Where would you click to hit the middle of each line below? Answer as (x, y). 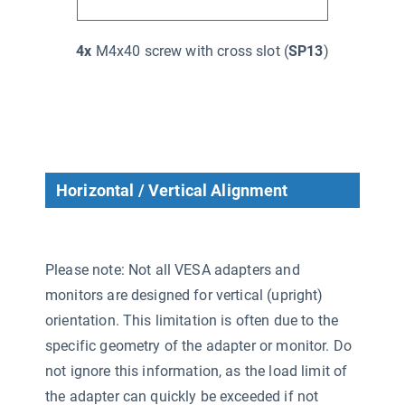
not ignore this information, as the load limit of (197, 371)
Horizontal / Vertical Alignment (172, 190)
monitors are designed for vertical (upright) (184, 295)
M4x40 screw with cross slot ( (190, 51)
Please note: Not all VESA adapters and (173, 269)
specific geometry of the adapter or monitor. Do (199, 345)
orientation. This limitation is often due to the (192, 320)
